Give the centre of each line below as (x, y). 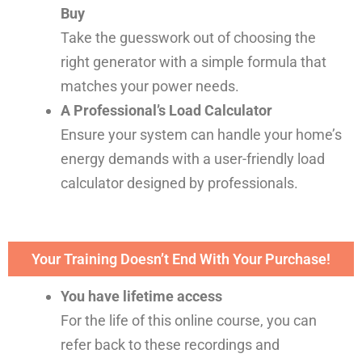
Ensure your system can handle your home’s (201, 134)
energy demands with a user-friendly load (192, 158)
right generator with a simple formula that (193, 61)
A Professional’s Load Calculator (166, 110)
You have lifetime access (141, 297)
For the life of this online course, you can (188, 321)
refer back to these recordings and (170, 345)
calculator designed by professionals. (179, 183)
